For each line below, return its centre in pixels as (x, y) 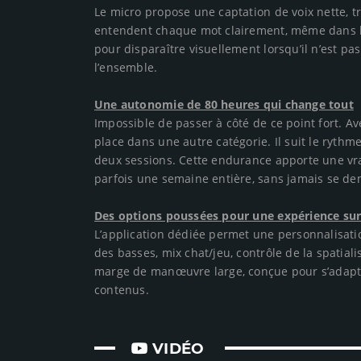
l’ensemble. (126, 68)
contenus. (122, 290)
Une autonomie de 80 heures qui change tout (224, 105)
